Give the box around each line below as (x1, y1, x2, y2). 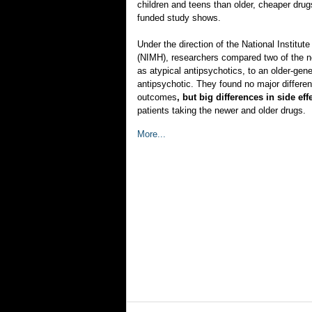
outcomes (137, 92, 177, 102)
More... (137, 129, 166, 139)
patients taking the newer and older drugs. (137, 105, 306, 116)
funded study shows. (137, 13, 221, 23)
